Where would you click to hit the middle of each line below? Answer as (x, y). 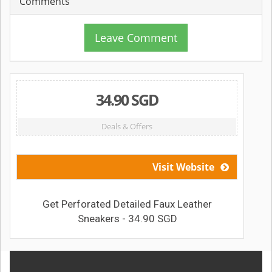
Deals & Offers (127, 126)
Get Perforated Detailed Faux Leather (127, 204)
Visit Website (185, 167)
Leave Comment (136, 38)
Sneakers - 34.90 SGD (127, 219)
